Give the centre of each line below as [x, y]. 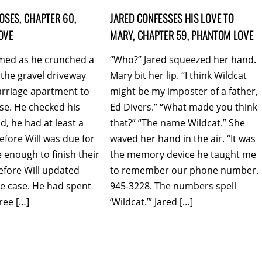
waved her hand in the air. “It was [183, 139]
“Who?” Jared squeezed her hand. [183, 60]
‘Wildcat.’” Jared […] [152, 202]
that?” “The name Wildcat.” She [178, 123]
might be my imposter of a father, [184, 92]
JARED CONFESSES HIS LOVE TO [172, 18]
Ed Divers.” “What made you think [184, 107]
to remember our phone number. [185, 170]
